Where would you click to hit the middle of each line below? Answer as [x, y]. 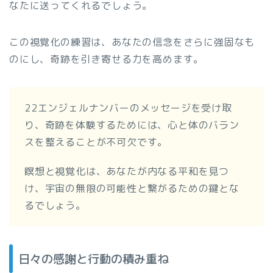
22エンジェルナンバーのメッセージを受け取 [128, 108]
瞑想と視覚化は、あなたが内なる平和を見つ [127, 172]
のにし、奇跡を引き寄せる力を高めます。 [107, 59]
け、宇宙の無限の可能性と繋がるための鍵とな [132, 189]
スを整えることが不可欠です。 [96, 142]
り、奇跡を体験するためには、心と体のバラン [132, 125]
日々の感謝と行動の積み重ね [94, 259]
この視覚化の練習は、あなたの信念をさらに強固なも [132, 42]
